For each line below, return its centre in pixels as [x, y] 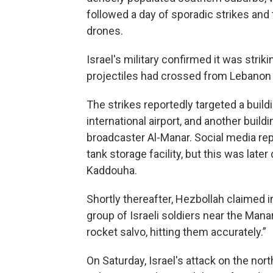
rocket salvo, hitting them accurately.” [176, 232]
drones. [105, 31]
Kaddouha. [112, 170]
